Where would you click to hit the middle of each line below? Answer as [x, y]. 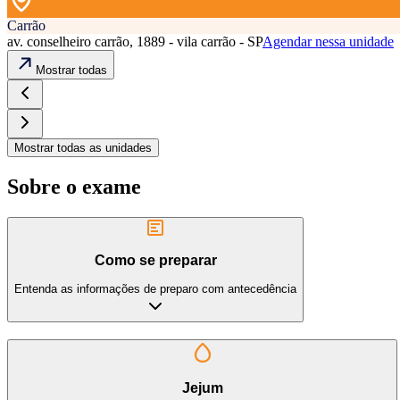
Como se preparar [155, 260]
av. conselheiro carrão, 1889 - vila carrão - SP [135, 42]
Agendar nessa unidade [328, 42]
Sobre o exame [74, 187]
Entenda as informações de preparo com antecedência [155, 289]
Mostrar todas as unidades [83, 148]
